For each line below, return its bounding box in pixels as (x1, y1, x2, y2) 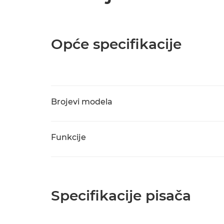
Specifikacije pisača (51, 187, 191, 204)
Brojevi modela (51, 97, 112, 106)
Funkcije (51, 132, 86, 142)
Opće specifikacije (51, 35, 181, 52)
